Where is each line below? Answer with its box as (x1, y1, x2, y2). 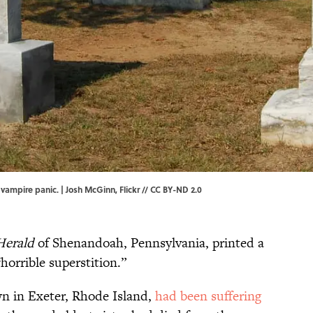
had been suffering (155, 286, 261, 306)
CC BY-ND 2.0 (150, 183, 202, 196)
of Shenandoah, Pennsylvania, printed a (34, 233, 264, 253)
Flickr (119, 183, 140, 196)
